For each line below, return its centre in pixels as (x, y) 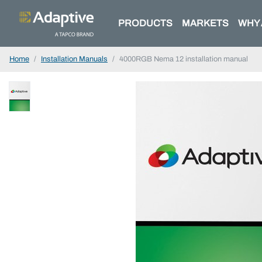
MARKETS (205, 23)
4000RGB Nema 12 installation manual (184, 59)
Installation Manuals (74, 59)
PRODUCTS (145, 23)
